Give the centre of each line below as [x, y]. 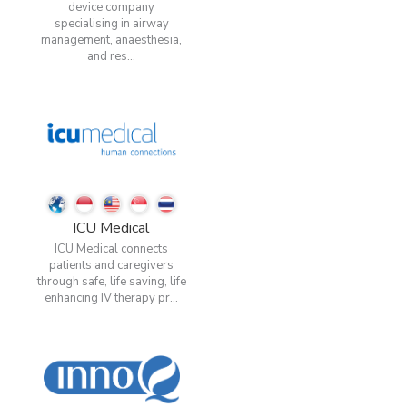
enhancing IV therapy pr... [112, 298]
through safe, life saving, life [111, 281]
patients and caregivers [112, 265]
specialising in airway [111, 23]
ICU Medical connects [112, 248]
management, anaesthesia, [112, 40]
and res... [112, 56]
